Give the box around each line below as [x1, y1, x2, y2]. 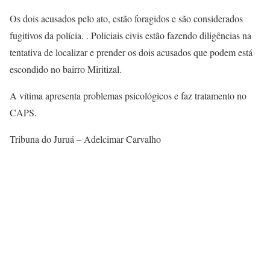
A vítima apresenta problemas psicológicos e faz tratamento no [10, 89, 246, 102]
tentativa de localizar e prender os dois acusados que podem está [10, 45, 253, 58]
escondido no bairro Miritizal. [10, 62, 122, 75]
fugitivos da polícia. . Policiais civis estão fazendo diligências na [10, 28, 251, 42]
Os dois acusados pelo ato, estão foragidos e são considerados [10, 11, 243, 25]
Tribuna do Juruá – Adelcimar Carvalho [10, 132, 161, 145]
